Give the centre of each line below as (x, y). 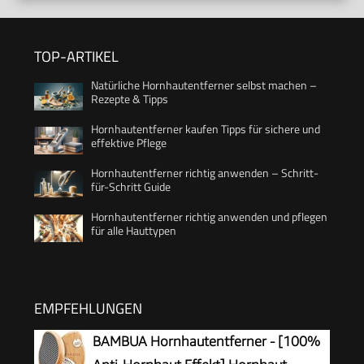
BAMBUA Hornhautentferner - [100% (206, 341)
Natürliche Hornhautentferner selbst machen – (204, 85)
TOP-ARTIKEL (76, 56)
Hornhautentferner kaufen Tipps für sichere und (206, 129)
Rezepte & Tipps (130, 99)
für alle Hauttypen (134, 230)
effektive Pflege (129, 143)
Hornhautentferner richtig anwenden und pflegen (209, 217)
